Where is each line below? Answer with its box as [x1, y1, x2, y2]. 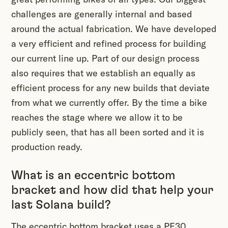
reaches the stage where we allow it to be [11, 111, 183, 124]
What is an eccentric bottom [11, 169, 175, 182]
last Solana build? [11, 199, 111, 212]
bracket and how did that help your [11, 184, 213, 197]
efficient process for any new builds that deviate [11, 82, 210, 94]
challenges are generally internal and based [11, 8, 192, 20]
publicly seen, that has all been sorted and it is [11, 126, 204, 138]
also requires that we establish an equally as [11, 67, 195, 79]
